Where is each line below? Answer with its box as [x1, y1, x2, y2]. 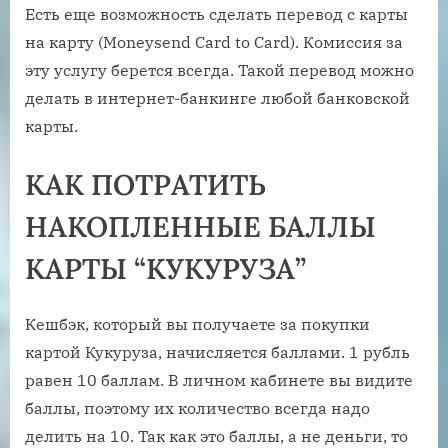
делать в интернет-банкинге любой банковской [25, 87, 410, 108]
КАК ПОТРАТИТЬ [25, 165, 266, 203]
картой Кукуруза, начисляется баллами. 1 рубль [25, 342, 410, 363]
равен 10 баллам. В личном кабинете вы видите [25, 370, 413, 391]
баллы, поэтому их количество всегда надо [25, 398, 370, 419]
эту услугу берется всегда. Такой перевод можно [25, 59, 414, 80]
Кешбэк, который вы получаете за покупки [25, 314, 370, 335]
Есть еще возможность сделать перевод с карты [25, 3, 408, 24]
